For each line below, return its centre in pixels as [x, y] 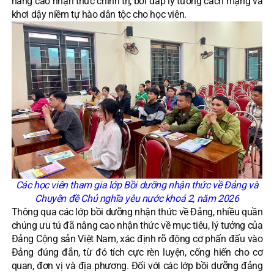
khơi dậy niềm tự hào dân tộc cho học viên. [99, 14]
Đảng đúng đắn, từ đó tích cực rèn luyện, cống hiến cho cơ [137, 253]
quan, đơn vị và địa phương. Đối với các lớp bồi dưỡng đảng [137, 266]
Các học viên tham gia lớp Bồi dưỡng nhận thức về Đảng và [137, 185]
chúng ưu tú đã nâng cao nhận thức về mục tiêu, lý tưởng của [137, 226]
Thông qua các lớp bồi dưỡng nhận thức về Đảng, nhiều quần [137, 212]
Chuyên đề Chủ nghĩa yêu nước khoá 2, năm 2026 [137, 199]
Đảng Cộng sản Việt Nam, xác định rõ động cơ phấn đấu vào [137, 239]
